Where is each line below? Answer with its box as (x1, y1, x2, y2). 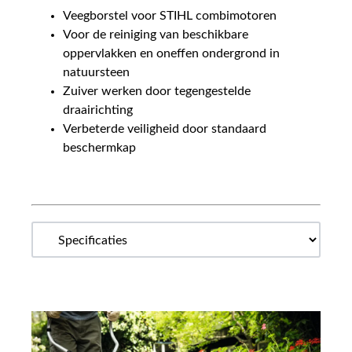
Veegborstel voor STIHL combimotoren (63, 9, 277, 22)
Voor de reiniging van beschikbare (63, 27, 248, 41)
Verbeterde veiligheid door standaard (63, 122, 266, 135)
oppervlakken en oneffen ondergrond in (63, 46, 280, 60)
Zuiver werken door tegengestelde (63, 84, 251, 97)
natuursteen (63, 65, 130, 79)
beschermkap (63, 141, 136, 154)
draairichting (63, 103, 133, 116)
